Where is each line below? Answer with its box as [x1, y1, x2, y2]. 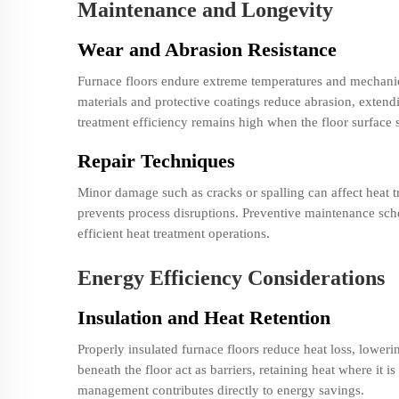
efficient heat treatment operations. [77, 224, 270, 240]
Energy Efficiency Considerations [77, 266, 385, 290]
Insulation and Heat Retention [77, 306, 330, 330]
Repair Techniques [77, 150, 235, 173]
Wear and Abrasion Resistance [77, 37, 337, 61]
